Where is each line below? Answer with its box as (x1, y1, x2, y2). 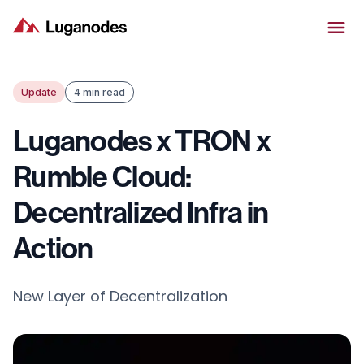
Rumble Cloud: (13, 158, 192, 194)
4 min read (74, 86, 125, 98)
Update (21, 86, 57, 98)
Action (13, 229, 93, 266)
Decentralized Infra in (13, 193, 269, 230)
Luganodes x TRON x (13, 122, 271, 158)
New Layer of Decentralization (13, 286, 227, 306)
